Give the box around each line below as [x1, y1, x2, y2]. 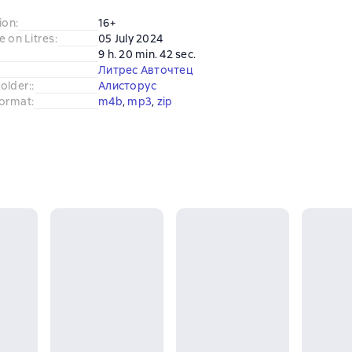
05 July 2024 [98, 31, 163, 46]
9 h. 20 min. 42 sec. [98, 47, 196, 61]
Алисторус [98, 79, 157, 93]
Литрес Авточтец [98, 63, 193, 77]
